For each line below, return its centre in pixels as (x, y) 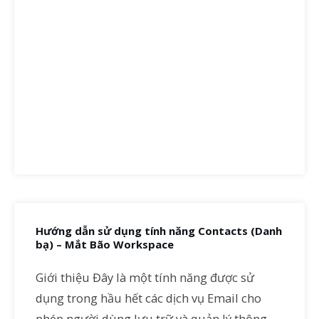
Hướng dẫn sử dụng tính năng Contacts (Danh (159, 230)
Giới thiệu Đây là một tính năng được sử (145, 277)
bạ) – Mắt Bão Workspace (105, 244)
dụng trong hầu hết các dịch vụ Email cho (148, 298)
